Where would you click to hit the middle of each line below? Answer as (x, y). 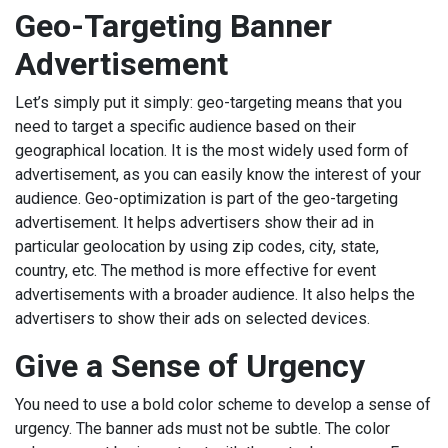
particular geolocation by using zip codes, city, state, (197, 247)
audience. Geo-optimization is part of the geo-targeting (206, 199)
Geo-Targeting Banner (173, 26)
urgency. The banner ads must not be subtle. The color (202, 429)
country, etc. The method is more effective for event (195, 271)
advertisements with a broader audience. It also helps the (215, 295)
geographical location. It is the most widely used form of (212, 151)
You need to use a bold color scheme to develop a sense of (223, 405)
